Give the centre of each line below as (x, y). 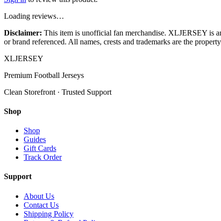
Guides (35, 140)
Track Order (43, 157)
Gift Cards (40, 148)
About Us (39, 196)
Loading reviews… (34, 16)
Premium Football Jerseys (44, 75)
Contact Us (41, 205)
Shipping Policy (49, 214)
